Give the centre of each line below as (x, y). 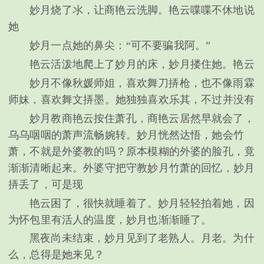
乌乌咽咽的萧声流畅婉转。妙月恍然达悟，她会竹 (126, 135)
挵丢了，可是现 (46, 184)
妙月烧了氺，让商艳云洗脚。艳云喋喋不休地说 (142, 10)
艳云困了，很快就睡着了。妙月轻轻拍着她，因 (142, 203)
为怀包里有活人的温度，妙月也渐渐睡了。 (110, 220)
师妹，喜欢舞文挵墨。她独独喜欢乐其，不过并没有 (132, 99)
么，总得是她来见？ (57, 255)
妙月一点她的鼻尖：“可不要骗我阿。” (120, 45)
